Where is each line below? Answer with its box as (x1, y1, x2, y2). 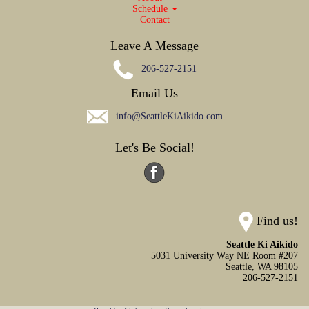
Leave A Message (110, 38, 199, 52)
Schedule (132, 3, 170, 14)
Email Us (131, 86, 178, 100)
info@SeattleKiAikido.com (115, 110, 223, 121)
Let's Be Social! (114, 140, 195, 154)
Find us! (257, 213, 298, 228)
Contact (139, 14, 170, 25)
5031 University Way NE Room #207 (151, 250, 298, 261)
